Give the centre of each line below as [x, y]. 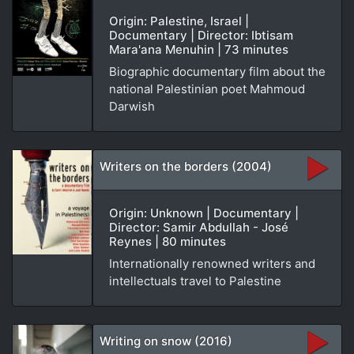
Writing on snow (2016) [166, 341]
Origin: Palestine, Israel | [179, 21]
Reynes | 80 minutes [168, 241]
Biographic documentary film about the [217, 71]
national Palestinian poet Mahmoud [207, 88]
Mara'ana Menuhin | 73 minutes [199, 49]
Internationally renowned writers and [212, 263]
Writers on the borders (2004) [186, 166]
